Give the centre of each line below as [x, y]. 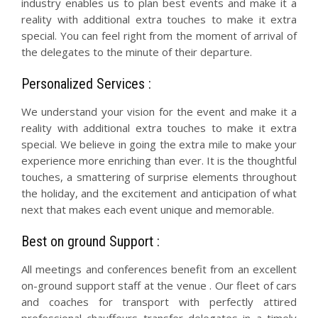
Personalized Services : [86, 84]
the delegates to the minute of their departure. [137, 52]
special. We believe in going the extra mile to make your [159, 144]
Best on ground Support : [91, 241]
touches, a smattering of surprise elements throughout [159, 177]
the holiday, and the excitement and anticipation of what [159, 193]
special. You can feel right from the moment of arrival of [159, 35]
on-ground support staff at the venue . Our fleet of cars [159, 285]
